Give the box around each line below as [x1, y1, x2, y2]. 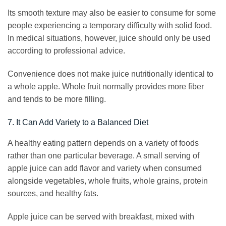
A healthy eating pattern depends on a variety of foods [8, 138, 199, 147]
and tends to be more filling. [8, 95, 106, 104]
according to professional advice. [8, 46, 125, 55]
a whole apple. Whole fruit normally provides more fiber [8, 82, 204, 91]
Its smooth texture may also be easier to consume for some [8, 9, 216, 18]
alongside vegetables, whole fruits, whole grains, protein [8, 176, 208, 185]
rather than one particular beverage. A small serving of [8, 151, 199, 160]
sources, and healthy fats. [8, 189, 98, 198]
